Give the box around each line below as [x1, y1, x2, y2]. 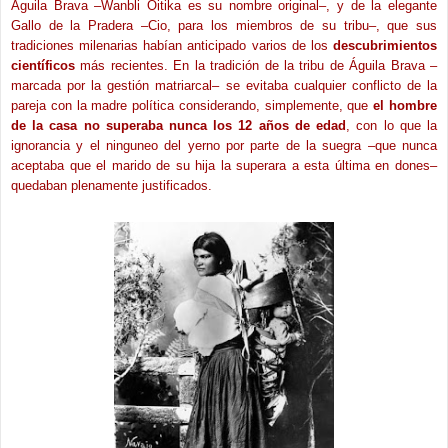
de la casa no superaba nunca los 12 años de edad [11, 117, 347, 133]
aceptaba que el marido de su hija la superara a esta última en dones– [11, 157, 437, 173]
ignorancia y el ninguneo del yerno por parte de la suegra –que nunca [11, 137, 437, 153]
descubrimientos [333, 37, 437, 53]
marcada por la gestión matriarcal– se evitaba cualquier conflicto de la [11, 77, 437, 93]
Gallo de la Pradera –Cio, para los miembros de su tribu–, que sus [11, 17, 437, 33]
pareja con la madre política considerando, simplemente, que [11, 97, 374, 113]
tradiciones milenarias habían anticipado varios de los [11, 37, 333, 53]
